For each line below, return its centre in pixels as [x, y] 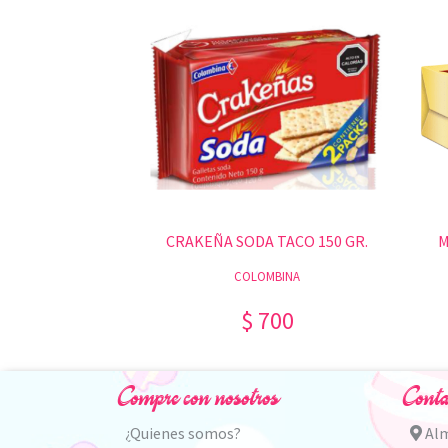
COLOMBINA [267, 276]
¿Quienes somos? [183, 432]
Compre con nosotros [197, 399]
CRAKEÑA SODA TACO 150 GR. [267, 241]
